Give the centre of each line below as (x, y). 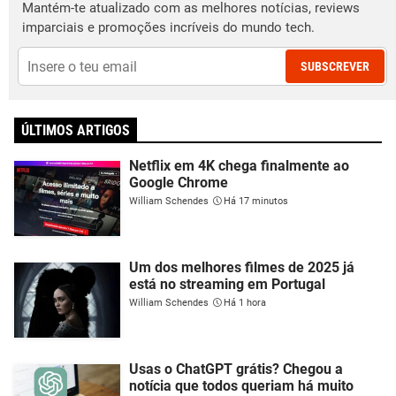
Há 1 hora (245, 303)
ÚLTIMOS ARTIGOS (76, 130)
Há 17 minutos (256, 201)
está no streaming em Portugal (227, 284)
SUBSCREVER (335, 66)
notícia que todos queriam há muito (241, 386)
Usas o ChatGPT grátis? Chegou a (236, 369)
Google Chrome (179, 183)
